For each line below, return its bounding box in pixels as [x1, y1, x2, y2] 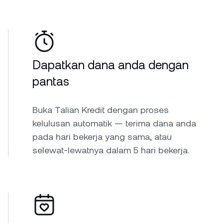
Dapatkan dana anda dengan [32, 58, 189, 72]
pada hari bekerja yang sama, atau [32, 131, 172, 142]
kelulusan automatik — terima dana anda [32, 118, 196, 128]
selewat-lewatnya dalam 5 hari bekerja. [32, 145, 189, 155]
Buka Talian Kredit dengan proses [32, 105, 169, 115]
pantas [32, 75, 69, 89]
